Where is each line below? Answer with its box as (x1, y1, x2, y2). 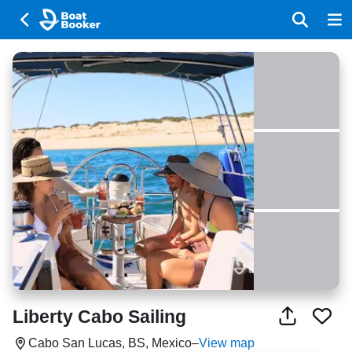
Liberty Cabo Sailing (13, 306, 186, 327)
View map (199, 335, 255, 350)
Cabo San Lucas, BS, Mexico (28, 335, 192, 350)
